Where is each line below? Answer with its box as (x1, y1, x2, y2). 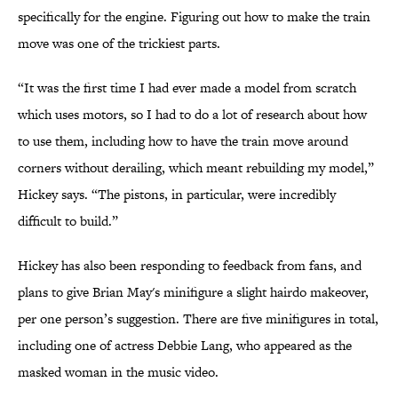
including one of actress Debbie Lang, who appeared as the (18, 336, 352, 355)
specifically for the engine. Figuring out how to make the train (18, 7, 370, 27)
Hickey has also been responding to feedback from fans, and (18, 256, 362, 275)
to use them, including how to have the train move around (18, 131, 348, 151)
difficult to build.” (18, 211, 118, 231)
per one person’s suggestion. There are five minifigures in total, (18, 309, 378, 329)
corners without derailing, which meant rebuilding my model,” (18, 158, 374, 178)
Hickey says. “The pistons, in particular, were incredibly (18, 185, 336, 204)
